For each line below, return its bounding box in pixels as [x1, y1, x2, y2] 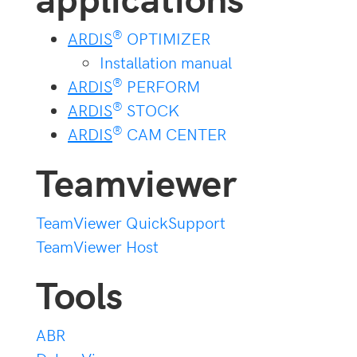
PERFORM [123, 75, 200, 97]
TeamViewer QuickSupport [36, 211, 226, 233]
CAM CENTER [123, 123, 226, 145]
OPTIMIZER [123, 27, 210, 49]
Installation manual [100, 51, 232, 73]
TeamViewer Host [36, 235, 159, 257]
